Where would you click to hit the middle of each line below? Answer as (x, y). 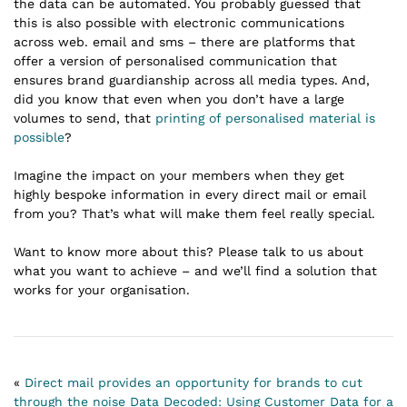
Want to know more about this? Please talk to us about (189, 251)
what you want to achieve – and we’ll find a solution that (195, 270)
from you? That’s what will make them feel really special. (194, 213)
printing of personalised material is (265, 118)
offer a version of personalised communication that (175, 60)
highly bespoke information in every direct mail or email (190, 194)
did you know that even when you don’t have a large (179, 99)
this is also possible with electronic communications (179, 22)
